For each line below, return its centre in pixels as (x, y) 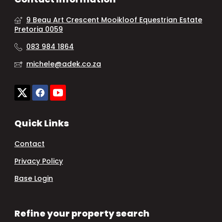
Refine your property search (82, 214)
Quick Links (42, 123)
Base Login (34, 179)
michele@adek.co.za (64, 64)
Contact (29, 144)
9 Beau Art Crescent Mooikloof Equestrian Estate (114, 20)
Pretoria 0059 (39, 29)
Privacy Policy (39, 161)
